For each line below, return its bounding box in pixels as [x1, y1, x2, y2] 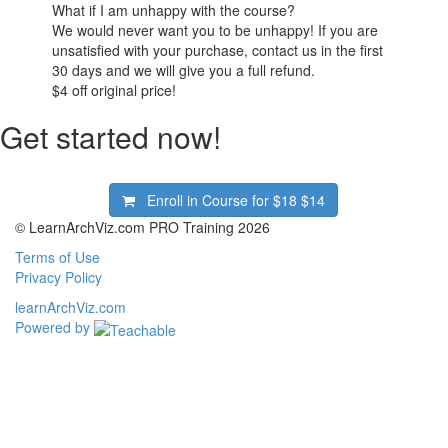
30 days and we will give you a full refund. [52, 60, 316, 81]
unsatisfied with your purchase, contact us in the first [52, 40, 384, 61]
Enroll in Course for [147, 190, 274, 211]
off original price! [68, 80, 177, 101]
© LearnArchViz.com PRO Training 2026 [15, 217, 270, 238]
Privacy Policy [15, 267, 102, 288]
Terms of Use [15, 247, 100, 268]
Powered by [15, 317, 94, 338]
